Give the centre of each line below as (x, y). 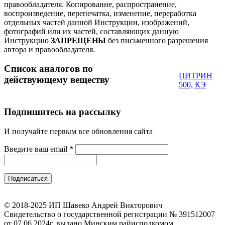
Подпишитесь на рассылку (63, 112)
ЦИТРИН (196, 75)
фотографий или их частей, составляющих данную (91, 31)
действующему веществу (57, 80)
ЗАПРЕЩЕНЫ (78, 40)
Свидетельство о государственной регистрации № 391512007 (109, 214)
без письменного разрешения (157, 40)
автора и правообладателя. (49, 49)
